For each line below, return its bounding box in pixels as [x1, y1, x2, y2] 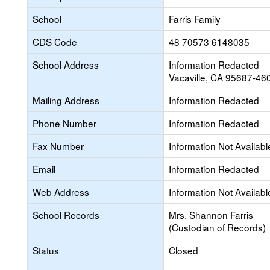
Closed [169, 243, 198, 257]
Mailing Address [33, 93, 99, 107]
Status [33, 243, 59, 257]
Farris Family [169, 12, 221, 25]
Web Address [33, 185, 89, 198]
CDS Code [33, 35, 77, 48]
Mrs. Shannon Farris [169, 208, 253, 221]
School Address [33, 58, 99, 71]
